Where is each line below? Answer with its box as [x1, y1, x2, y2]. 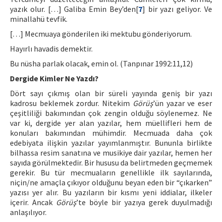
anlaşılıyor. [10, 207, 47, 217]
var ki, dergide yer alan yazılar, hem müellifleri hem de [10, 118, 212, 128]
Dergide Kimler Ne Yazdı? [10, 73, 99, 83]
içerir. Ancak [10, 197, 56, 207]
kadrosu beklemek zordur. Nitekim [10, 98, 133, 108]
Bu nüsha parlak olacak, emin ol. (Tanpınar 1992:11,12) [10, 58, 193, 68]
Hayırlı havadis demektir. [10, 44, 93, 54]
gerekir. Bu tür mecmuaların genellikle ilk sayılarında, [10, 167, 212, 177]
